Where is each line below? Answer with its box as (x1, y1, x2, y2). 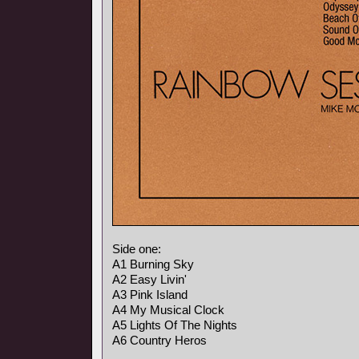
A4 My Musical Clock (112, 303, 224, 317)
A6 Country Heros (112, 333, 207, 347)
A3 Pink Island (112, 288, 188, 301)
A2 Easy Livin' (112, 272, 187, 286)
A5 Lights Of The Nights (112, 318, 237, 332)
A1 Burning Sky (112, 257, 194, 271)
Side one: (112, 242, 161, 256)
